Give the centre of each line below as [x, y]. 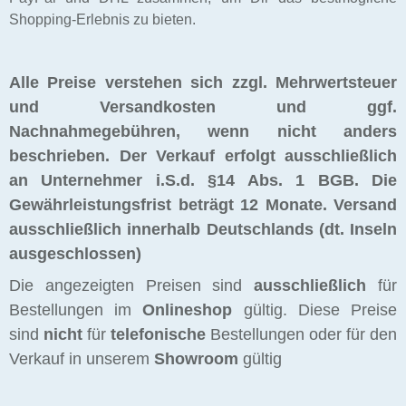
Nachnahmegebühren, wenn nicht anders [203, 131]
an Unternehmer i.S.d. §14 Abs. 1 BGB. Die [203, 180]
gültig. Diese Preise [315, 309]
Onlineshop [188, 309]
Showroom [196, 358]
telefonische [158, 334]
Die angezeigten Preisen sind [132, 285]
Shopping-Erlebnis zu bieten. [102, 19]
